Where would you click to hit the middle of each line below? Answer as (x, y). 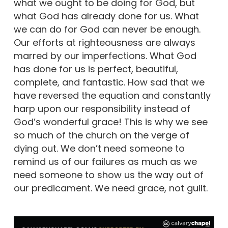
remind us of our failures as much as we (105, 162)
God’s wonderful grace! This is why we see (110, 122)
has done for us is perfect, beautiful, (96, 69)
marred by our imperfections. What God (105, 56)
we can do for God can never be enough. (107, 29)
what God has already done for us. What (106, 16)
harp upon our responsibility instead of (102, 109)
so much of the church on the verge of (101, 135)
